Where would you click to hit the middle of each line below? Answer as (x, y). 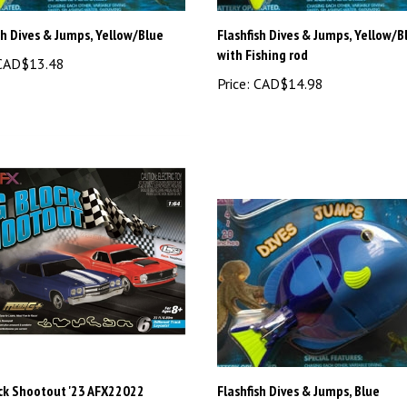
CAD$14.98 (287, 55)
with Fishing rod (263, 26)
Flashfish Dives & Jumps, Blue (298, 362)
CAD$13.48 (287, 391)
